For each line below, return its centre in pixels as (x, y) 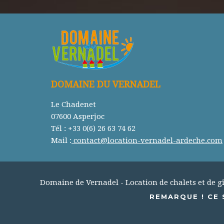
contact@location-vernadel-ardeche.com (147, 140)
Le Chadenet (73, 104)
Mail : (61, 140)
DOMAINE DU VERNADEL (106, 84)
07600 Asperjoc (78, 116)
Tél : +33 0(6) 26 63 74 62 (93, 128)
